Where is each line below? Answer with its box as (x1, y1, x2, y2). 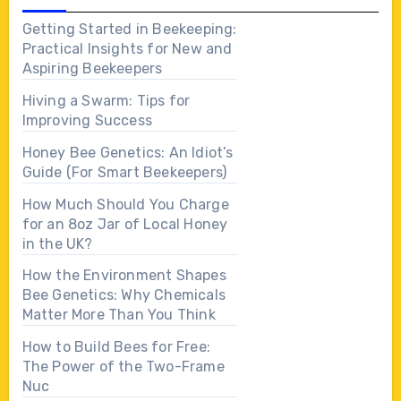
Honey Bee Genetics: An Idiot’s (21, 143, 234, 161)
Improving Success (21, 111, 152, 129)
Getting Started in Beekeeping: (21, 21, 237, 38)
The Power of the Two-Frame (21, 358, 225, 376)
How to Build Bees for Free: (21, 338, 210, 356)
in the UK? (21, 235, 93, 252)
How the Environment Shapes (21, 267, 226, 285)
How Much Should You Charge (21, 195, 229, 213)
